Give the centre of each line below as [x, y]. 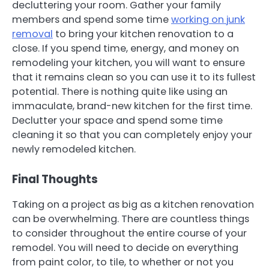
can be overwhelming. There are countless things [131, 219]
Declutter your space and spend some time [117, 120]
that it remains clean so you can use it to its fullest [134, 77]
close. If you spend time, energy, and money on [125, 48]
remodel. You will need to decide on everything [125, 247]
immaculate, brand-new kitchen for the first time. [132, 106]
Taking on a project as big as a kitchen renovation [133, 204]
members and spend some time [92, 19]
